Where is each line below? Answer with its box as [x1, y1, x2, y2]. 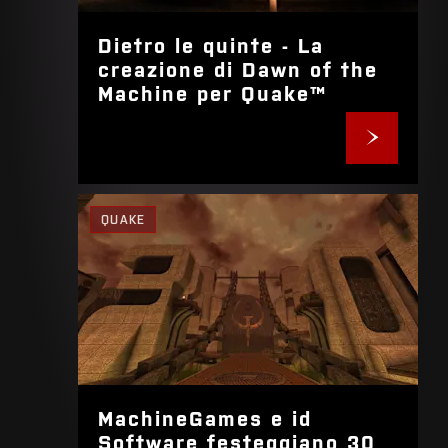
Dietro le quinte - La [98, 30, 325, 57]
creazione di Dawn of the [98, 54, 379, 81]
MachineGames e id [98, 403, 313, 430]
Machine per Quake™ [98, 78, 328, 105]
